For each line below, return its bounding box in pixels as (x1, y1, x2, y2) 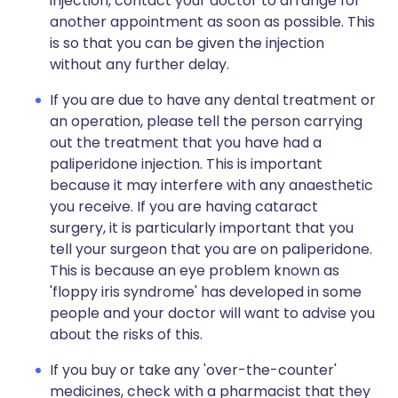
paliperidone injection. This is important (50, 154, 322, 174)
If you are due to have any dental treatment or (50, 90, 376, 110)
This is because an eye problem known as (50, 260, 339, 281)
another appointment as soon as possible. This (50, 12, 375, 32)
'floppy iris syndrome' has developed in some (50, 282, 362, 302)
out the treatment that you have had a (50, 132, 322, 153)
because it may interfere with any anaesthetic (50, 175, 373, 195)
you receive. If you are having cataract (50, 196, 318, 217)
